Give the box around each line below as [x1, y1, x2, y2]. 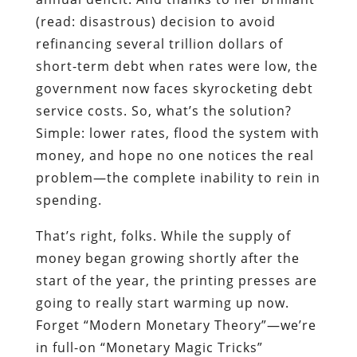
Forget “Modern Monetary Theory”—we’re [35, 316, 316, 334]
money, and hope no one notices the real [35, 146, 314, 164]
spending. [35, 190, 102, 209]
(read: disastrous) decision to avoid [35, 12, 276, 30]
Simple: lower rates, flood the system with [35, 124, 320, 142]
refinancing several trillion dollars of [35, 34, 283, 53]
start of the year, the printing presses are [35, 271, 317, 289]
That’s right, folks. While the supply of [35, 226, 291, 245]
